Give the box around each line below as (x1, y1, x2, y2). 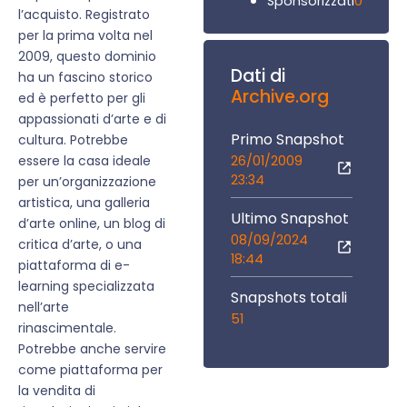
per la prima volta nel (18, 26, 153, 45)
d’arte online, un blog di (18, 214, 165, 233)
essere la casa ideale (18, 152, 151, 171)
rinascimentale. (18, 319, 116, 338)
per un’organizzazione (18, 173, 156, 192)
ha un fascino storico (18, 68, 153, 87)
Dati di (231, 63, 285, 88)
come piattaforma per (18, 361, 163, 380)
